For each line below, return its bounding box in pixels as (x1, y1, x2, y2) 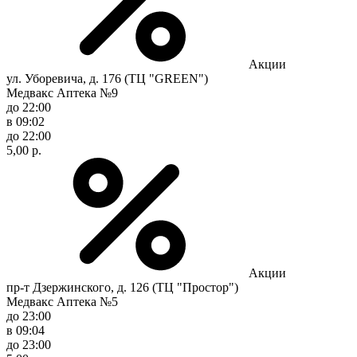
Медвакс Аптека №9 (6, 85, 118, 100)
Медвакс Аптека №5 (6, 294, 118, 308)
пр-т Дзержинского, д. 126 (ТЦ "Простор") (6, 280, 238, 294)
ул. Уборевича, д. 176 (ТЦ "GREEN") (6, 71, 208, 85)
